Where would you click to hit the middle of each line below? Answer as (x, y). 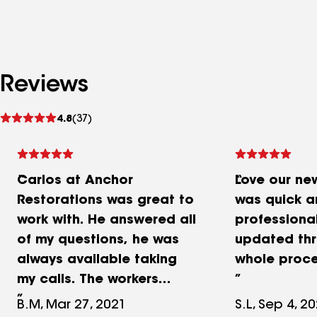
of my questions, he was (98, 241)
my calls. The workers (88, 280)
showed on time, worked (99, 300)
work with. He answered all (106, 221)
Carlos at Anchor (75, 181)
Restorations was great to (105, 201)
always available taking (97, 260)
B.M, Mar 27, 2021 (72, 306)
